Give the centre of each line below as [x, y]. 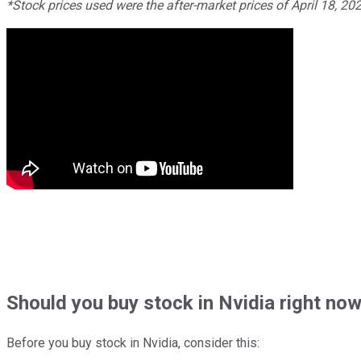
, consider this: [219, 342]
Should [39, 303]
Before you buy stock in [73, 342]
